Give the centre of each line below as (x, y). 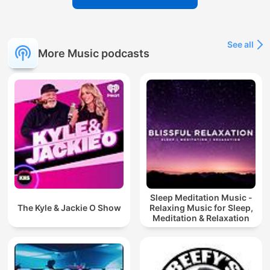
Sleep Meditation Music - (201, 198)
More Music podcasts (94, 53)
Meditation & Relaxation (201, 218)
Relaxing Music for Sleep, (201, 208)
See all (240, 45)
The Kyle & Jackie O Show (69, 208)
